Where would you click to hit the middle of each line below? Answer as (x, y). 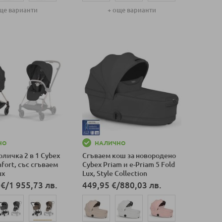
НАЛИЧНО (110, 143)
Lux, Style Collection (114, 174)
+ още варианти (132, 10)
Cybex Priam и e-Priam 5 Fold (128, 165)
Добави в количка (110, 28)
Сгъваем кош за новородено (129, 156)
